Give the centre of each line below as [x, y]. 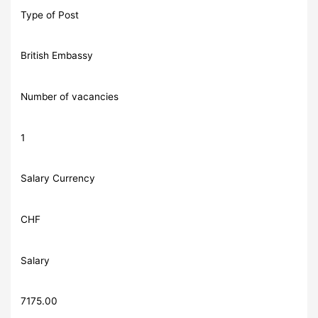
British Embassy [57, 56]
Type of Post [50, 15]
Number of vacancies [70, 97]
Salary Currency [58, 179]
